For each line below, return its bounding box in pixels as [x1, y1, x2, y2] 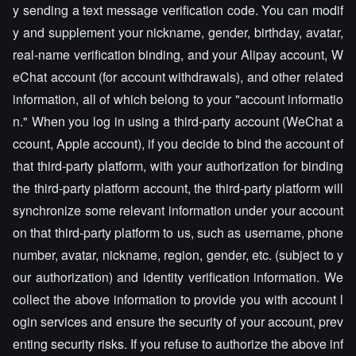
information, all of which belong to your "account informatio [13, 90, 343, 108]
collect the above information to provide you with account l [13, 290, 343, 308]
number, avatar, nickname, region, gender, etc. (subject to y [13, 246, 343, 264]
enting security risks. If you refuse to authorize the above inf [13, 335, 343, 353]
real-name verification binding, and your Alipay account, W [13, 45, 343, 64]
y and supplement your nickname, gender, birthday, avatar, [13, 23, 343, 41]
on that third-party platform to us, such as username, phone [13, 223, 343, 242]
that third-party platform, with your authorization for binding [13, 157, 343, 175]
